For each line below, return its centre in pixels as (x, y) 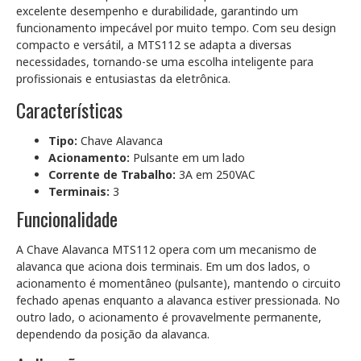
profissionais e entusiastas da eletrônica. (123, 79)
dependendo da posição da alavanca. (113, 334)
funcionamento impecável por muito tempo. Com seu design (176, 28)
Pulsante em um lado (187, 158)
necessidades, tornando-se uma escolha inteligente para (165, 62)
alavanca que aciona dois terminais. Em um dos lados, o (163, 266)
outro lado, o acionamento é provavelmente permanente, (169, 317)
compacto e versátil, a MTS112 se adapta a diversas (154, 45)
